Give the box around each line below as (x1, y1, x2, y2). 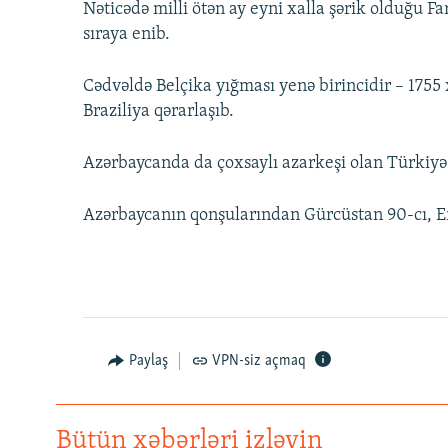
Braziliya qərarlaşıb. (83, 102, 234, 122)
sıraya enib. (83, 25, 170, 45)
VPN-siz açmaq (212, 353, 306, 370)
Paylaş (128, 353, 168, 370)
